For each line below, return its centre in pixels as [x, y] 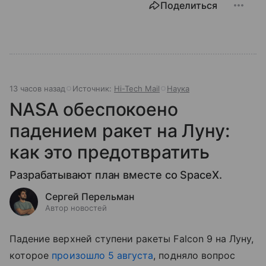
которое [31, 256]
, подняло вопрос [194, 256]
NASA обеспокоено [94, 110]
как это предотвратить [110, 152]
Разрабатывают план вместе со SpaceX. [116, 175]
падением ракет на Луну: [120, 131]
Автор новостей [76, 208]
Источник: [93, 89]
